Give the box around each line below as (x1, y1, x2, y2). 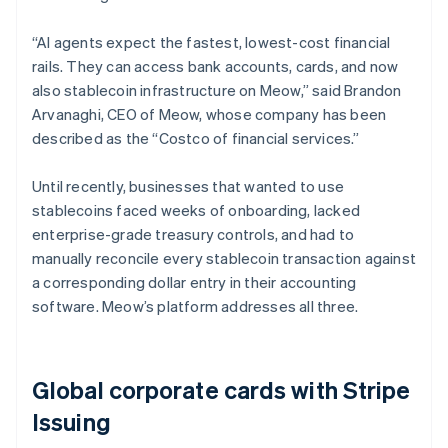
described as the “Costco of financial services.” (32, 127, 360, 148)
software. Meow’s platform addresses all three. (32, 295, 359, 316)
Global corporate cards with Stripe (32, 373, 411, 405)
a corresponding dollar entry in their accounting (32, 271, 357, 292)
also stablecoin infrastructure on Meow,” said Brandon (32, 79, 402, 100)
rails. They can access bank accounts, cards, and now (32, 55, 399, 76)
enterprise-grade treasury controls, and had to (32, 223, 355, 244)
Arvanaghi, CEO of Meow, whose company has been (32, 103, 387, 124)
